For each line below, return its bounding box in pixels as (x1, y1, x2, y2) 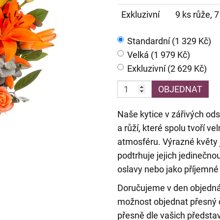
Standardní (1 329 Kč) (127, 36, 211, 47)
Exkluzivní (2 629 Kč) (127, 63, 207, 74)
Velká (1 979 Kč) (127, 50, 190, 60)
